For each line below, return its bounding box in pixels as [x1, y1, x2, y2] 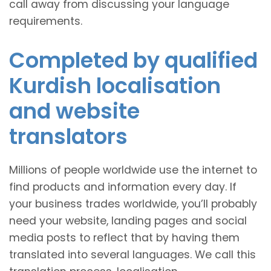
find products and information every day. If [9, 179, 237, 194]
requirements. [9, 13, 82, 28]
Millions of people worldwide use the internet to [9, 162, 257, 177]
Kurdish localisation [9, 70, 221, 100]
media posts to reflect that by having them [9, 230, 240, 245]
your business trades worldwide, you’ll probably [9, 196, 257, 211]
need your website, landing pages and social [9, 213, 247, 228]
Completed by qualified [9, 45, 258, 75]
